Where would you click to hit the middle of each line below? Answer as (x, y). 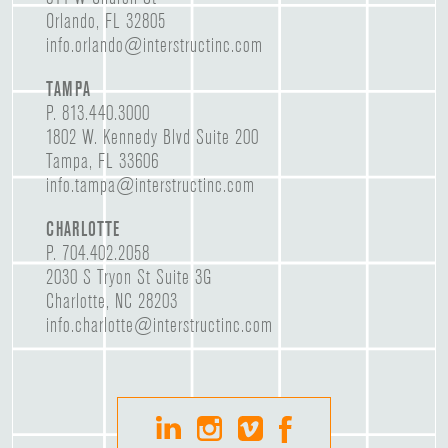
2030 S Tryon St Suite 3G (128, 277)
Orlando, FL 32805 (105, 21)
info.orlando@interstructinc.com (154, 45)
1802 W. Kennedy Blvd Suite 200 (152, 137)
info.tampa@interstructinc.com (150, 185)
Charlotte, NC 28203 (111, 301)
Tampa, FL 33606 (102, 161)
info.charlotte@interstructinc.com (159, 325)
